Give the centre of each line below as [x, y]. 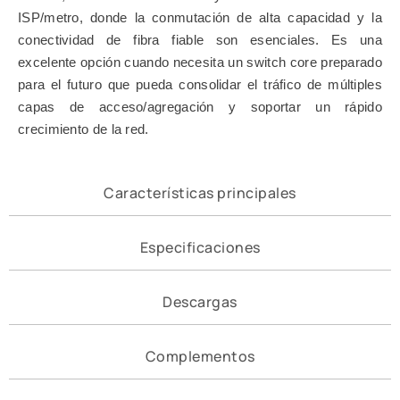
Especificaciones [200, 247]
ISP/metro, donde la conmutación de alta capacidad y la [200, 17]
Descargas [200, 301]
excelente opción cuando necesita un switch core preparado [200, 62]
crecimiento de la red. [83, 129]
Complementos [200, 356]
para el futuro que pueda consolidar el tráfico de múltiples [200, 84]
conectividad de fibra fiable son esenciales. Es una [200, 39]
